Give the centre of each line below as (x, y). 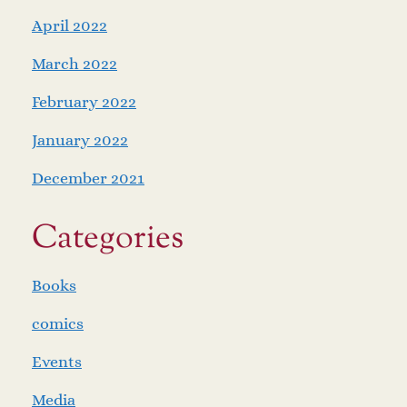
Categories (108, 239)
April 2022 (69, 26)
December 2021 (88, 179)
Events (57, 362)
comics (58, 324)
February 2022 (84, 102)
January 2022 (80, 140)
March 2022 (74, 64)
